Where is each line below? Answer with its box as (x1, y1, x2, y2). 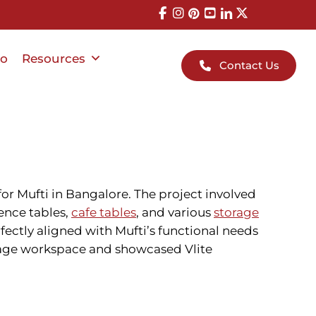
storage (214, 205, 259, 220)
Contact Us (219, 58, 279, 72)
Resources (22, 51, 86, 66)
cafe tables (71, 205, 136, 220)
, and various (136, 205, 214, 220)
